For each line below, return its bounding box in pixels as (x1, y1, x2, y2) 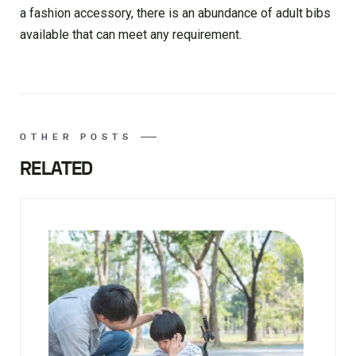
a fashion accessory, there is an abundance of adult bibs (20, 6, 331, 21)
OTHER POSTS (20, 131, 133, 143)
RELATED (20, 156, 93, 183)
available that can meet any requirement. (20, 27, 242, 43)
